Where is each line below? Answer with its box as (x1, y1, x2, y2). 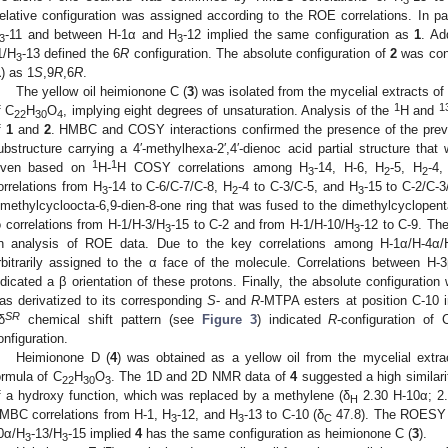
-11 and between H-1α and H (5, 26, 178, 42)
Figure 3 (201, 311, 257, 327)
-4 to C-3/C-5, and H (238, 178, 358, 194)
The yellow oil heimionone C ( (16, 83, 187, 99)
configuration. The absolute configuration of (129, 45, 390, 61)
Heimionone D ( (16, 349, 110, 365)
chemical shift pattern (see (20, 311, 202, 327)
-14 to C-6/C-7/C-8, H (107, 178, 233, 194)
